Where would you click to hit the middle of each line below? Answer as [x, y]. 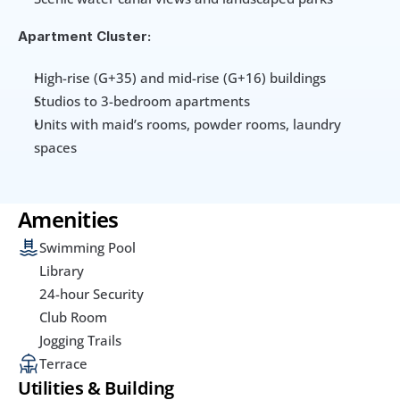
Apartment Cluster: [84, 37]
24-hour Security [92, 294]
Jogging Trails [80, 341]
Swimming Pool [87, 248]
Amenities [68, 220]
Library [62, 271]
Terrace [63, 364]
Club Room [73, 317]
